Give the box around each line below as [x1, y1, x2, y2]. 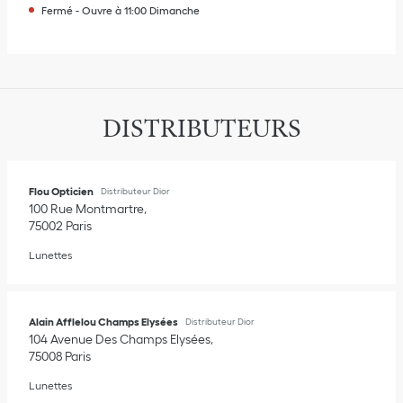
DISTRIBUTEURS [102, 113, 301, 143]
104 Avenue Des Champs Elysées [29, 332, 210, 346]
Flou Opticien [29, 185, 94, 197]
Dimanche [149, 4, 200, 16]
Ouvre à [82, 4, 121, 16]
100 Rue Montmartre [29, 201, 144, 216]
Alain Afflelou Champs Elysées [29, 316, 178, 327]
